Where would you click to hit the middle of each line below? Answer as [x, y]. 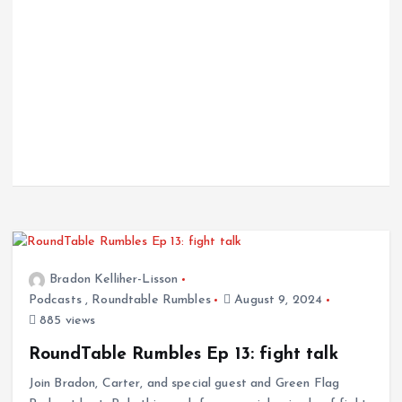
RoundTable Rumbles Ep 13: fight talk [183, 355]
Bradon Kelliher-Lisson [114, 280]
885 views [66, 321]
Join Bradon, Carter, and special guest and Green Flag [184, 384]
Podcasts [55, 301]
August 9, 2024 [277, 301]
